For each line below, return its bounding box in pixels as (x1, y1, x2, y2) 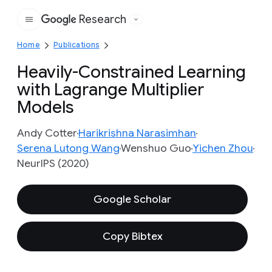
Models (17, 97, 73, 118)
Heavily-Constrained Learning (17, 61, 246, 83)
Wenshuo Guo (121, 141, 191, 155)
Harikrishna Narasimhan (78, 126, 196, 140)
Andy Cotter (17, 126, 77, 140)
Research (79, 13, 126, 26)
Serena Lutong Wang (17, 141, 120, 155)
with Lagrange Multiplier (17, 79, 204, 100)
